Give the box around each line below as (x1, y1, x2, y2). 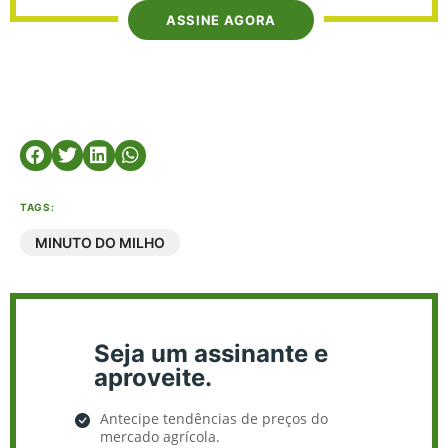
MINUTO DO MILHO (35, 234, 165, 251)
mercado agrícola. (100, 427, 220, 446)
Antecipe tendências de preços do (100, 409, 328, 428)
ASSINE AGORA (166, 11, 276, 28)
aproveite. (94, 363, 212, 392)
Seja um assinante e (94, 339, 328, 368)
